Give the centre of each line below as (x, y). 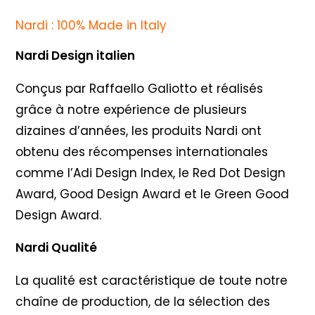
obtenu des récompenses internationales (142, 152)
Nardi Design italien (76, 55)
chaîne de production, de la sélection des (143, 301)
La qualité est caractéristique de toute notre (152, 280)
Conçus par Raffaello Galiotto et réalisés (140, 88)
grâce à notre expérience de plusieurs (131, 109)
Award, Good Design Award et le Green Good (153, 194)
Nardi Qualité (57, 247)
